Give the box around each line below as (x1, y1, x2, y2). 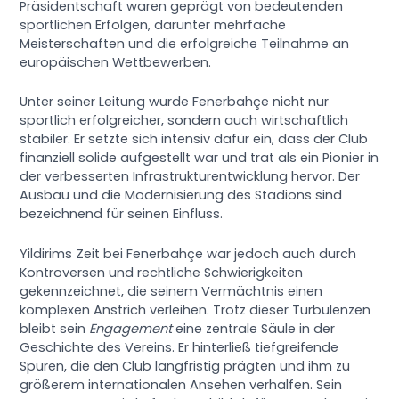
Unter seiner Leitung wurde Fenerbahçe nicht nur (20, 93, 330, 111)
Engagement (89, 319, 173, 338)
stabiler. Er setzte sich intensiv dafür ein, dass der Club (20, 130, 369, 149)
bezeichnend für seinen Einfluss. (20, 205, 224, 224)
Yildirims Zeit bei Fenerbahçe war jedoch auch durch (20, 244, 357, 263)
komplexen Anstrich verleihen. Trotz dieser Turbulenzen (20, 300, 371, 319)
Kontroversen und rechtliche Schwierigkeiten (20, 263, 304, 281)
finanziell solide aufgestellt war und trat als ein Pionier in (20, 149, 379, 167)
